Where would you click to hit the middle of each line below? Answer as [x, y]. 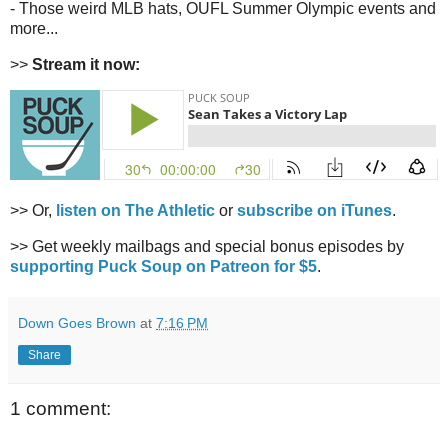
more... [34, 28]
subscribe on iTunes [314, 211]
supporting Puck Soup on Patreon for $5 [163, 267]
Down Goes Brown [77, 323]
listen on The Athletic [135, 211]
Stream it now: [86, 64]
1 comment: [60, 409]
